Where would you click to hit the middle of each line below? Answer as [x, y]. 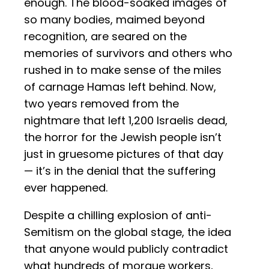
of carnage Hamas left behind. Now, [120, 87]
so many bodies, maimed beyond [114, 20]
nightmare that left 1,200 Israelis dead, [126, 121]
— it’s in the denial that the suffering [120, 171]
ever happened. [66, 188]
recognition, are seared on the [105, 37]
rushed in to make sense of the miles [123, 70]
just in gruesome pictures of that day [124, 154]
